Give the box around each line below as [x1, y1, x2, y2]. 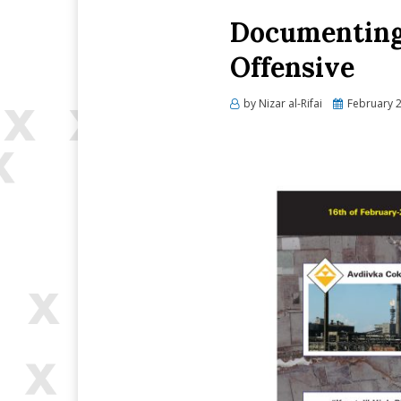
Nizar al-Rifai [259, 96, 322, 111]
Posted [332, 95, 368, 110]
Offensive [230, 50, 354, 84]
